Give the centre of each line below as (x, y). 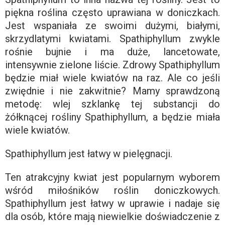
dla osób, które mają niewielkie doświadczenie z (113, 216)
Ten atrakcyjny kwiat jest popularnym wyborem (113, 177)
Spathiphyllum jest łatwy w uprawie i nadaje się (113, 203)
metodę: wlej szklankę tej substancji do (113, 104)
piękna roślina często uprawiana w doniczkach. (113, 12)
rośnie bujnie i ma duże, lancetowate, (113, 51)
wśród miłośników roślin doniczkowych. (113, 190)
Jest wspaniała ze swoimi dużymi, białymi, (113, 25)
